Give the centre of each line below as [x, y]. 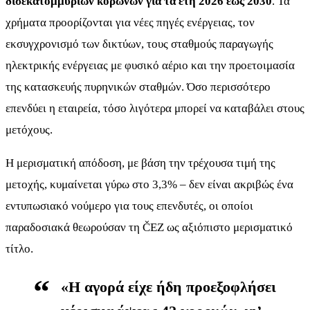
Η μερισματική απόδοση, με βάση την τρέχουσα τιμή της [140, 163]
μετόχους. [29, 129]
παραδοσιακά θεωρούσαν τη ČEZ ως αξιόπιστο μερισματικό [149, 227]
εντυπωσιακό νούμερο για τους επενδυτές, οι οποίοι [129, 206]
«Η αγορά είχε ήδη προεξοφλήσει [168, 286]
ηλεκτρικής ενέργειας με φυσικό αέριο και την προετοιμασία [150, 65]
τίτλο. [19, 248]
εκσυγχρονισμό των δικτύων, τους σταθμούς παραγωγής [139, 44]
